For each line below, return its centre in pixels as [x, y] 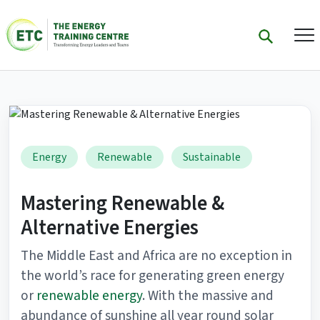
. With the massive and [208, 296]
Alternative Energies [110, 228]
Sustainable [212, 157]
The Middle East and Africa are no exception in [156, 256]
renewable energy [89, 296]
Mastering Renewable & [122, 204]
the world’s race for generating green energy [152, 276]
